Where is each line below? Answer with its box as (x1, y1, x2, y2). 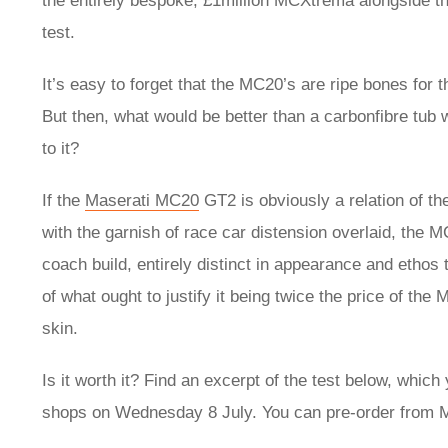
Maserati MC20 (85, 191, 199, 211)
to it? (42, 139, 79, 159)
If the (42, 191, 85, 211)
